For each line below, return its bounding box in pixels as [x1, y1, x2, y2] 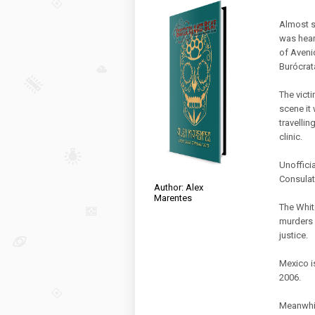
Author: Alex [154, 182, 203, 193]
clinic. [279, 131, 302, 142]
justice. [279, 230, 308, 240]
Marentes [154, 193, 192, 203]
